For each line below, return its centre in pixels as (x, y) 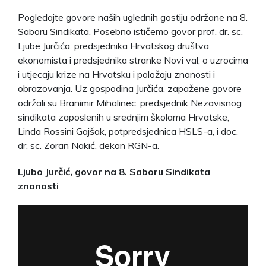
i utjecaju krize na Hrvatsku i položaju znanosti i (116, 74)
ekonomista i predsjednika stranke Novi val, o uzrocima (133, 60)
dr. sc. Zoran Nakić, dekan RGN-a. (88, 145)
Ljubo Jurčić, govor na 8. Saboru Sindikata (114, 171)
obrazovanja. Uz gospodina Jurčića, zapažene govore (130, 88)
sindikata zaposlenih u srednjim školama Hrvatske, (123, 117)
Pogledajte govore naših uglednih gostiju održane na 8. (133, 17)
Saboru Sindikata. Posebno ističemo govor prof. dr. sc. (130, 31)
